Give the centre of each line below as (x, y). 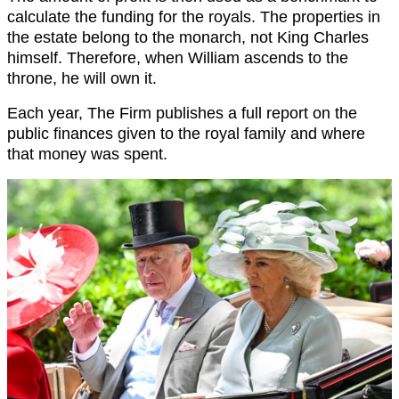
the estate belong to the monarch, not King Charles (188, 37)
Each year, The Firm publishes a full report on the (182, 113)
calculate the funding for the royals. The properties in (194, 16)
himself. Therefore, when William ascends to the (178, 57)
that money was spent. (87, 154)
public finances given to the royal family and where (186, 133)
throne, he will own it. (82, 78)
